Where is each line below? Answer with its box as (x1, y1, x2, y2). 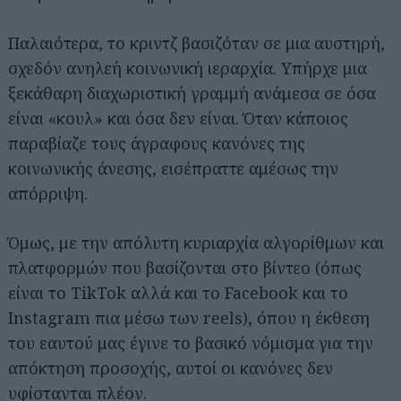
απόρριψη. (8, 183, 88, 204)
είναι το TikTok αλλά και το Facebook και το (8, 282, 348, 303)
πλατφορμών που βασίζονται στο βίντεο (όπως (8, 257, 362, 278)
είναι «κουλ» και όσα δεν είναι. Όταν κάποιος (8, 107, 348, 129)
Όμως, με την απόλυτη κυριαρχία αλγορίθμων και (8, 232, 384, 253)
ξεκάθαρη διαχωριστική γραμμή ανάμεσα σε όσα (8, 82, 376, 104)
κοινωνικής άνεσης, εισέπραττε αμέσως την (8, 158, 338, 179)
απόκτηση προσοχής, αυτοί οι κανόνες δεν (8, 357, 333, 379)
